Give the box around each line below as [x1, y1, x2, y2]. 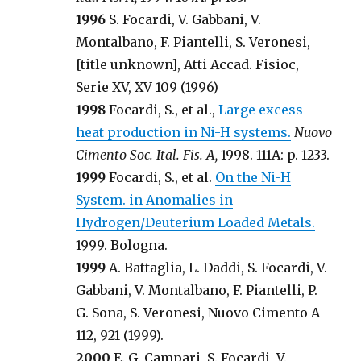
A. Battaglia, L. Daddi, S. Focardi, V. [106, 259, 328, 276]
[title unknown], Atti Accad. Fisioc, [76, 56, 300, 73]
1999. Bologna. [76, 237, 168, 253]
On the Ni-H [215, 169, 292, 185]
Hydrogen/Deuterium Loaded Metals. [76, 214, 316, 230]
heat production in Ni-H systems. [76, 124, 292, 140]
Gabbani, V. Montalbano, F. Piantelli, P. [76, 282, 318, 298]
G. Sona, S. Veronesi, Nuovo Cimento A [76, 305, 321, 321]
